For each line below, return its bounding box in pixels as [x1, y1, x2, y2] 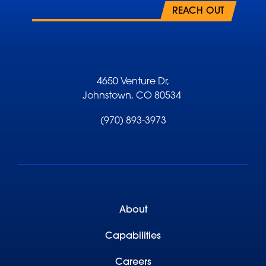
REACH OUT [172, 7, 224, 17]
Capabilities [105, 232, 161, 242]
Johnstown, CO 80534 [83, 91, 183, 102]
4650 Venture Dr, [97, 77, 169, 87]
